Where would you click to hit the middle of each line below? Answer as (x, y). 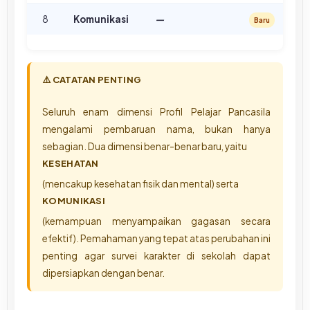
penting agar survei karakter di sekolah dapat (156, 255)
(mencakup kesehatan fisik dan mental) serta (140, 183)
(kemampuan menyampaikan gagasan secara (156, 221)
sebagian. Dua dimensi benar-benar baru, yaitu (145, 146)
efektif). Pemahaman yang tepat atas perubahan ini (156, 238)
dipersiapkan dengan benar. (103, 273)
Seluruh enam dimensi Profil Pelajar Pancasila (156, 111)
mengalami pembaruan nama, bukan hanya (156, 129)
